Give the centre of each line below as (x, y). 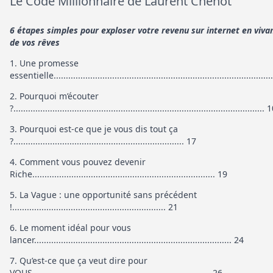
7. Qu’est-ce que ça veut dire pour (79, 261)
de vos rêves (35, 42)
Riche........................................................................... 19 (119, 174)
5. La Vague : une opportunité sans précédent (103, 195)
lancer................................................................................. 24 (127, 240)
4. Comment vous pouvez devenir (78, 162)
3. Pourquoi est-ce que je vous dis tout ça (94, 129)
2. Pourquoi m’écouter (54, 96)
